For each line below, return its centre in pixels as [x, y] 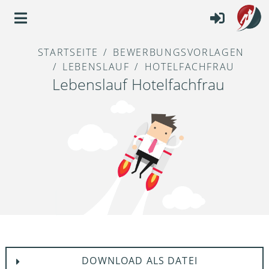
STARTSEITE [68, 53]
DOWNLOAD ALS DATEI [140, 260]
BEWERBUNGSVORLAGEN [179, 53]
